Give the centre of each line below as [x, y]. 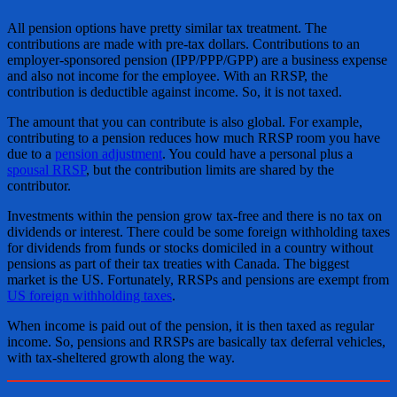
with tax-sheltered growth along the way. [121, 358]
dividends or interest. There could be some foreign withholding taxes [198, 232]
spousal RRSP [47, 170]
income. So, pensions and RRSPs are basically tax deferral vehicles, [196, 342]
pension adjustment [109, 154]
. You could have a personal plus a [257, 154]
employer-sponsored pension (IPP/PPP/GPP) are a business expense [197, 60]
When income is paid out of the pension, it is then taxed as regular [191, 326]
